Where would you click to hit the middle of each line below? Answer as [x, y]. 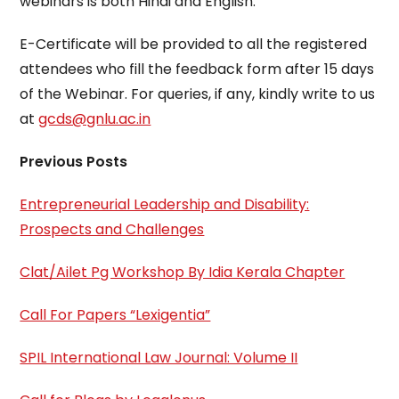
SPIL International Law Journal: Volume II [159, 358]
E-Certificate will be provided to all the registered [194, 44]
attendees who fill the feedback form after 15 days [197, 69]
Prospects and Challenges [112, 229]
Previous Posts [74, 162]
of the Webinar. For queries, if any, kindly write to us [198, 94]
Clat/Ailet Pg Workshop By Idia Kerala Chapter [183, 272]
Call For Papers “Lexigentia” [115, 315]
